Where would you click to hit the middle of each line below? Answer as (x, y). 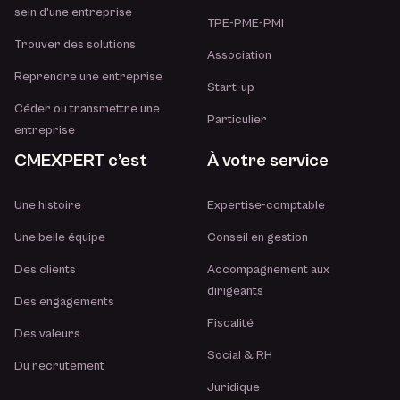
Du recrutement (59, 366)
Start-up (231, 87)
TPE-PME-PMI (246, 23)
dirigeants (236, 291)
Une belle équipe (60, 237)
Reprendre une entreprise (88, 77)
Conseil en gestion (258, 237)
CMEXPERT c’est (81, 161)
